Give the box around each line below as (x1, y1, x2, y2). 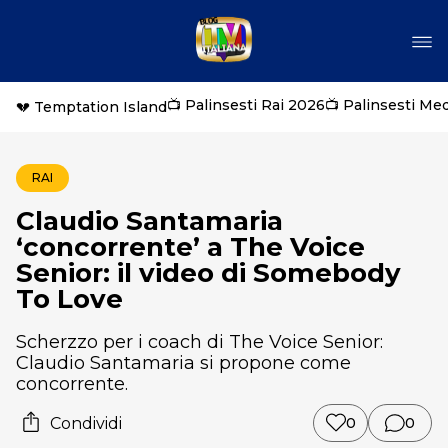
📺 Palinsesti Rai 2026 (167, 96, 325, 114)
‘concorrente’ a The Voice (16, 231, 365, 263)
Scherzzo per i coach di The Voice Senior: (16, 331, 383, 353)
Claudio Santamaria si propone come (16, 352, 351, 374)
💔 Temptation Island (16, 98, 167, 116)
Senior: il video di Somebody (16, 257, 401, 289)
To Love (16, 283, 123, 315)
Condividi (50, 413, 122, 433)
